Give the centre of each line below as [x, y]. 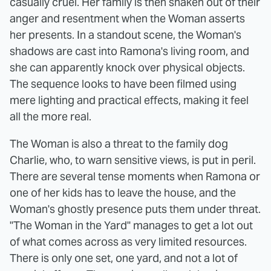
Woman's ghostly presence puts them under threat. [135, 209]
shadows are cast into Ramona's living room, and [129, 51]
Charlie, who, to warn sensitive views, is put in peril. [133, 160]
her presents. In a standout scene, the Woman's [126, 35]
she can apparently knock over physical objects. [127, 68]
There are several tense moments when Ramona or [135, 177]
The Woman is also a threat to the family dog [119, 144]
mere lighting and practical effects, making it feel [129, 100]
